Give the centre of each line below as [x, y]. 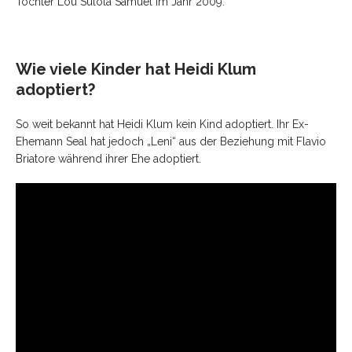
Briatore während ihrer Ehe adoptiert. [108, 158]
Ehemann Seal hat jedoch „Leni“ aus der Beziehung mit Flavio [171, 141]
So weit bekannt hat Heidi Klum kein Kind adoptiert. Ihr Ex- [162, 124]
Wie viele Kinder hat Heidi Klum [136, 69]
